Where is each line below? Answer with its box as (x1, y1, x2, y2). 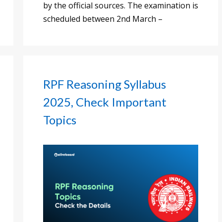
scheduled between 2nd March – (43, 13, 163, 24)
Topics (43, 112, 76, 127)
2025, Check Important (43, 94, 166, 109)
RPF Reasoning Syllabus (43, 76, 166, 91)
